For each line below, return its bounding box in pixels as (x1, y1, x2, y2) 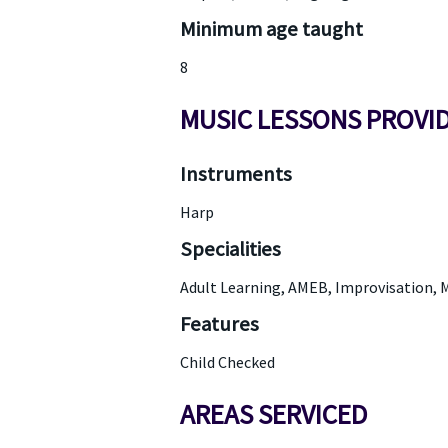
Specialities (179, 236, 281, 262)
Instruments (179, 161, 292, 187)
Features (179, 311, 259, 337)
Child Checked (179, 352, 275, 372)
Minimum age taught (179, 16, 363, 42)
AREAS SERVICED (179, 397, 367, 431)
